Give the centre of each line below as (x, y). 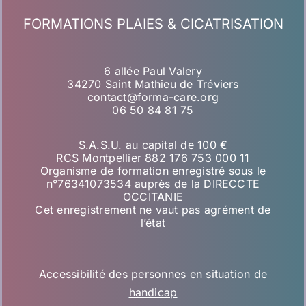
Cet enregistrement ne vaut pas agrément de (153, 210)
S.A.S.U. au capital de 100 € (153, 145)
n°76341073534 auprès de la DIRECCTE (153, 184)
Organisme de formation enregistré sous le (153, 171)
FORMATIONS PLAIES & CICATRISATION (153, 24)
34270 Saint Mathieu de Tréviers (153, 84)
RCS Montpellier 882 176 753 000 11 (153, 158)
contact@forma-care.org (153, 97)
